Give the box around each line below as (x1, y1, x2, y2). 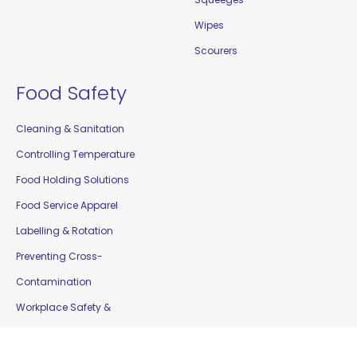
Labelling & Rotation (16, 223, 113, 237)
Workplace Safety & (16, 300, 111, 314)
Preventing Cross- (16, 249, 103, 263)
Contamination (16, 274, 92, 288)
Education (16, 325, 66, 339)
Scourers (194, 43, 237, 57)
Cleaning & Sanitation (16, 121, 124, 135)
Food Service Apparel (16, 198, 118, 212)
